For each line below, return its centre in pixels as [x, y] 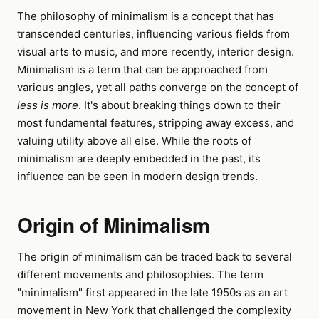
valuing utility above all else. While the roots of [134, 141]
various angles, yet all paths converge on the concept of [158, 87]
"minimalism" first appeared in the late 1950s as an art [152, 292]
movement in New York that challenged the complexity [154, 310]
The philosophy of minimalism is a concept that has [146, 16]
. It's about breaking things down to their [179, 105]
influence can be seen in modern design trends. [137, 176]
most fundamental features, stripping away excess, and [156, 123]
